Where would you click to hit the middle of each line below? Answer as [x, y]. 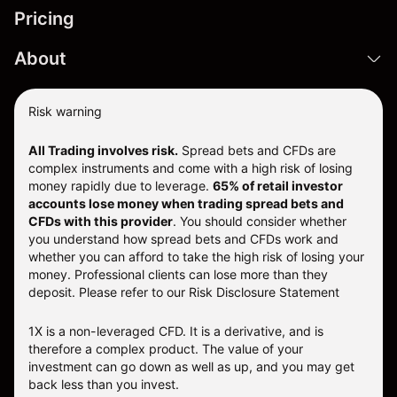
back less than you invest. [104, 385]
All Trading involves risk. [103, 151]
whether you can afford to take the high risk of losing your [196, 257]
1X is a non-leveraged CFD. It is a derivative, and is [176, 331]
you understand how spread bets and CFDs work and [183, 239]
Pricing [44, 19]
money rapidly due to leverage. [121, 186]
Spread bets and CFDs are [257, 151]
